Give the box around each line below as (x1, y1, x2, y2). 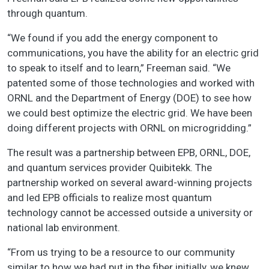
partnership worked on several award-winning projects (7, 177, 252, 189)
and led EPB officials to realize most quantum (7, 192, 212, 204)
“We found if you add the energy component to (7, 32, 218, 44)
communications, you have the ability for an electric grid (7, 47, 259, 59)
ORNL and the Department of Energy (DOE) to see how (7, 92, 252, 104)
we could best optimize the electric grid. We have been (7, 107, 252, 119)
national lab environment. (7, 222, 122, 234)
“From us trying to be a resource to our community (7, 246, 235, 259)
